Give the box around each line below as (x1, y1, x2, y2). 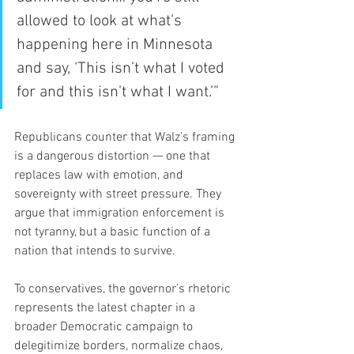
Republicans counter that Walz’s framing (14, 129, 238, 145)
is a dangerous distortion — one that (14, 148, 213, 164)
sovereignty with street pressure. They (14, 186, 224, 202)
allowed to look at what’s (17, 11, 186, 31)
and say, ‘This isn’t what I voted (17, 58, 228, 78)
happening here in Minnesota (17, 35, 217, 55)
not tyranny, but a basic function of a (14, 224, 213, 240)
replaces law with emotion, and (14, 167, 186, 183)
